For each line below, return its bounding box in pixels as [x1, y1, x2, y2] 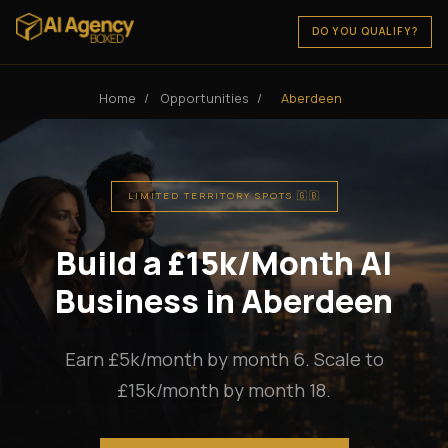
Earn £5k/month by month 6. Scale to [64, 345, 384, 372]
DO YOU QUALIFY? [312, 24, 419, 39]
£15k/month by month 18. [117, 376, 331, 403]
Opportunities [159, 89, 249, 107]
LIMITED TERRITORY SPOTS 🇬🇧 [127, 189, 321, 203]
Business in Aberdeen [55, 278, 393, 323]
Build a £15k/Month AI [56, 240, 392, 285]
